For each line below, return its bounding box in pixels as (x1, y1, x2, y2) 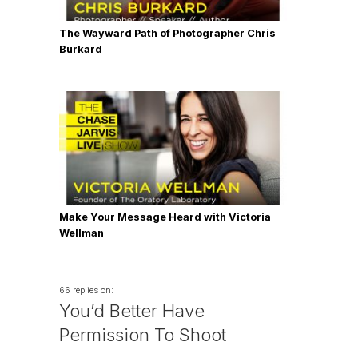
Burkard (59, 42, 102, 55)
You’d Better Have (59, 300, 205, 321)
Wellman (59, 226, 104, 239)
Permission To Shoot (59, 324, 226, 345)
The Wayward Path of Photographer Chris (59, 26, 276, 39)
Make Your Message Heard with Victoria (59, 210, 271, 223)
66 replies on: (59, 284, 113, 296)
